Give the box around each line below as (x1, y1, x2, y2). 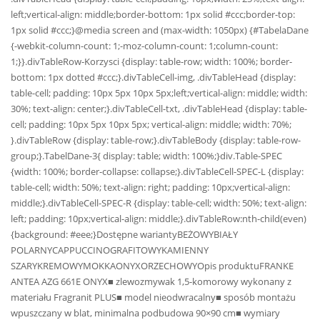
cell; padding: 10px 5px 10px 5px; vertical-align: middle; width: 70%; (11, 118, 291, 131)
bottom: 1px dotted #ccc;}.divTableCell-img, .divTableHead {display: (11, 71, 296, 84)
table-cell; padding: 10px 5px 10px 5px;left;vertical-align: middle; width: (11, 86, 307, 100)
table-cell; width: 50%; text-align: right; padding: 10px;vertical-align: (11, 181, 290, 194)
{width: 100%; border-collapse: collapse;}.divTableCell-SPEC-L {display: (11, 165, 304, 179)
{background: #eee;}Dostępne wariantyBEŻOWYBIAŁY (11, 228, 238, 241)
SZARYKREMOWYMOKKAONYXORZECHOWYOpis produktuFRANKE (11, 259, 294, 273)
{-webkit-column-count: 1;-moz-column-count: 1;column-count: (11, 39, 278, 53)
